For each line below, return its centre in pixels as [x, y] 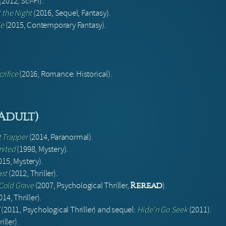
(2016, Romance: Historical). [65, 74]
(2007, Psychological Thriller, [82, 186]
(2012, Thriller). [33, 174]
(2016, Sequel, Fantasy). [71, 13]
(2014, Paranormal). [60, 137]
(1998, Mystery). [42, 149]
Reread [147, 186]
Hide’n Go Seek [162, 210]
